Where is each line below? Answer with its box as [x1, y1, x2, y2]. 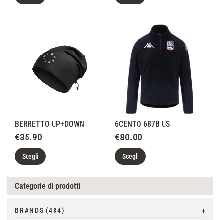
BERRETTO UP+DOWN [15, 119, 84, 129]
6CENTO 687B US [115, 119, 170, 129]
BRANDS [15, 206, 44, 214]
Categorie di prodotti [15, 181, 81, 191]
